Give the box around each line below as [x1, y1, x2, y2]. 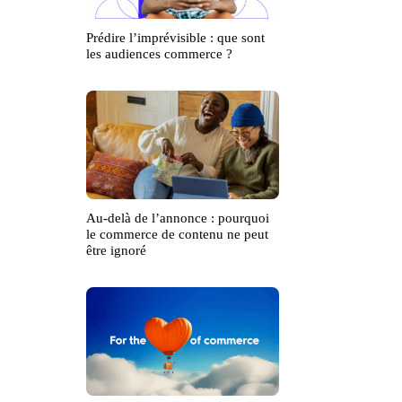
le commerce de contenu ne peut [86, 227, 268, 242]
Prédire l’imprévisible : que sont [86, 31, 265, 46]
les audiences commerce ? [86, 47, 232, 62]
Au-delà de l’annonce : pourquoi [86, 211, 269, 226]
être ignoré [86, 243, 146, 258]
